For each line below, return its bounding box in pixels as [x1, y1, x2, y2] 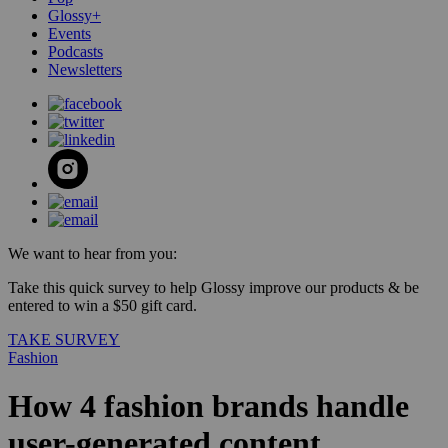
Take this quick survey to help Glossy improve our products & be [8, 279, 419, 296]
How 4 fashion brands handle [8, 388, 409, 425]
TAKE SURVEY [8, 331, 120, 348]
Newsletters [48, 61, 122, 78]
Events [48, 25, 91, 42]
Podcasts [48, 43, 103, 60]
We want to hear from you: [8, 245, 177, 262]
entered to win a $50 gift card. [8, 297, 197, 314]
